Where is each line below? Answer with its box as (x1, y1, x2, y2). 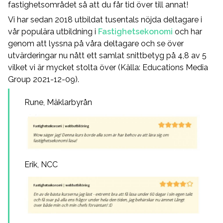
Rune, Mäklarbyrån (24, 98, 92, 107)
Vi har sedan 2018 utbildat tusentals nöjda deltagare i (8, 15, 202, 24)
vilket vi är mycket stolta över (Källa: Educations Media (8, 63, 208, 72)
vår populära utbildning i (8, 27, 98, 36)
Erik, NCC (24, 159, 58, 169)
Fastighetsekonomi (98, 27, 173, 36)
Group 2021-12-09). (8, 75, 79, 84)
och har (173, 27, 202, 36)
